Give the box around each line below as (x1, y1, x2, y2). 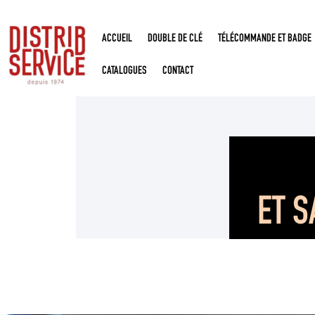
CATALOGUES (102, 66, 148, 78)
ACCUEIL (102, 34, 133, 46)
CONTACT (162, 66, 194, 78)
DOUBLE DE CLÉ (148, 34, 203, 46)
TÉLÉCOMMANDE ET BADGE (218, 34, 312, 46)
